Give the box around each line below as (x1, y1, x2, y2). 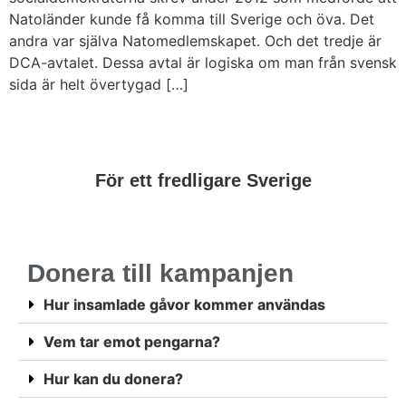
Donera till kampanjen (27, 258, 294, 287)
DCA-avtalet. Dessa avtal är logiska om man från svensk (9, 53, 397, 72)
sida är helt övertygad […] (9, 75, 188, 94)
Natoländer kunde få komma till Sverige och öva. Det (9, 10, 374, 29)
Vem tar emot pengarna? (43, 332, 220, 351)
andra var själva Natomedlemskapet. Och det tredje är (9, 32, 382, 51)
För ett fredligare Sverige (94, 169, 312, 190)
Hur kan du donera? (43, 369, 183, 388)
